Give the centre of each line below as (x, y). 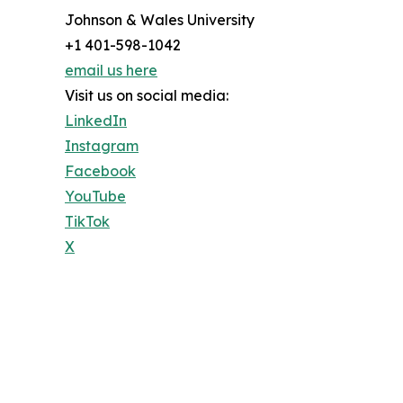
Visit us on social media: (147, 96)
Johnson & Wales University (160, 20)
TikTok (87, 222)
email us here (111, 71)
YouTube (95, 197)
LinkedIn (96, 121)
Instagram (102, 146)
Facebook (100, 171)
